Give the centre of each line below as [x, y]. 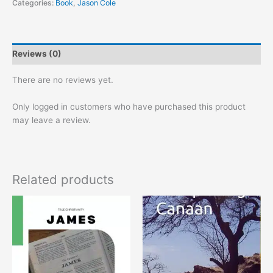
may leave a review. [51, 120]
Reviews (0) [37, 54]
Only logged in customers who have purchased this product [129, 106]
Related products [63, 180]
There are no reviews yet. [63, 80]
